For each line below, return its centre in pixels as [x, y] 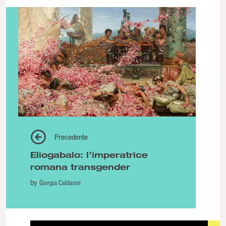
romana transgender [80, 166]
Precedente [71, 136]
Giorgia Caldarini [60, 182]
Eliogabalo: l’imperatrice [89, 154]
